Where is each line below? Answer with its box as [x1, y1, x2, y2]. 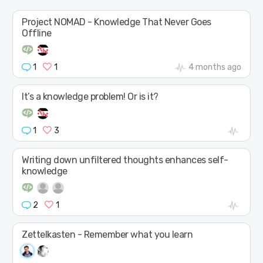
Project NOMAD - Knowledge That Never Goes [22, 16, 211, 28]
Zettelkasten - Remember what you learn [22, 228, 193, 240]
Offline [22, 27, 52, 39]
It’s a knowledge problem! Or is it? [22, 90, 159, 102]
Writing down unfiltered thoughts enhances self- [22, 154, 228, 166]
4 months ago [188, 62, 241, 72]
